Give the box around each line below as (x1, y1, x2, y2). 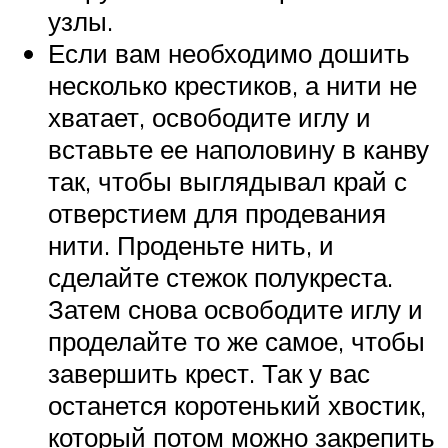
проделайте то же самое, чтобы (48, 324, 425, 357)
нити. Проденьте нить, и (48, 228, 334, 261)
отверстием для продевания (48, 196, 386, 229)
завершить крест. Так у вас (48, 356, 370, 389)
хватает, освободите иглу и (48, 100, 371, 133)
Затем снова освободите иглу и (48, 292, 423, 325)
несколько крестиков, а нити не (48, 68, 417, 101)
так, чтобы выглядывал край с (48, 164, 407, 197)
